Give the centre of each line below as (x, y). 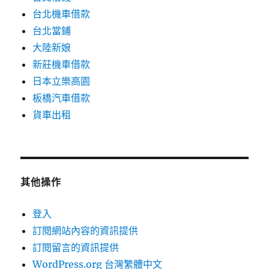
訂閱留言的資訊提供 (76, 248)
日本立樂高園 (62, 81)
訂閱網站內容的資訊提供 (86, 231)
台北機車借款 (62, 14)
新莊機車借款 (62, 65)
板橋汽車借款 (62, 98)
